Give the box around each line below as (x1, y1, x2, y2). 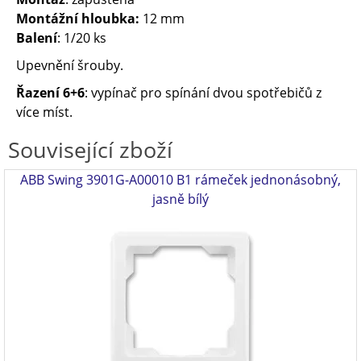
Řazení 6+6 (16, 84, 85, 102)
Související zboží (8, 135, 172, 164)
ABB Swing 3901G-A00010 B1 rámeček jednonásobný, (20, 171, 341, 189)
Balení (16, 29, 57, 47)
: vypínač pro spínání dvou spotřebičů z (85, 84, 322, 102)
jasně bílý (152, 190, 209, 208)
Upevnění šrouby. (16, 56, 123, 74)
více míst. (16, 103, 73, 121)
